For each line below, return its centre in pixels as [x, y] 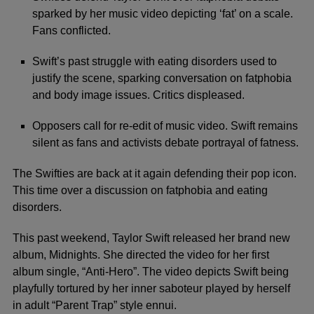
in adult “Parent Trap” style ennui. [96, 306]
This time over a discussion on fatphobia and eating [140, 191]
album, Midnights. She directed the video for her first [141, 255]
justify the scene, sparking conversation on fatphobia [162, 78]
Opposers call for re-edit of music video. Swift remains [165, 126]
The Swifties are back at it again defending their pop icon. [155, 174]
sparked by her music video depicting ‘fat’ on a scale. [163, 14]
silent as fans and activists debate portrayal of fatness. [165, 143]
